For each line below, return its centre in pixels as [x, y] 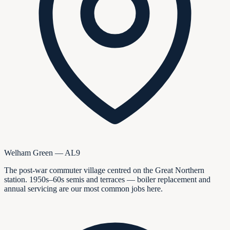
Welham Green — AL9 [42, 153]
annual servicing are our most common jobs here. [83, 189]
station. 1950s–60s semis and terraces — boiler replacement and [107, 180]
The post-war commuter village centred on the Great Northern [104, 170]
